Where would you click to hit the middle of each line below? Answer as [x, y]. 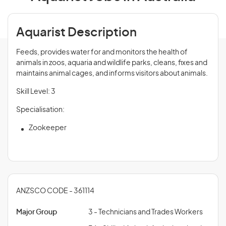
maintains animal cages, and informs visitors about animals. [112, 74]
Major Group [37, 212]
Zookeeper [48, 128]
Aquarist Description [76, 33]
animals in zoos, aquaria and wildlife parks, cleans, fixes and [112, 63]
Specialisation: [40, 110]
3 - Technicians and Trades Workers [146, 212]
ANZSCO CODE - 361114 [55, 191]
